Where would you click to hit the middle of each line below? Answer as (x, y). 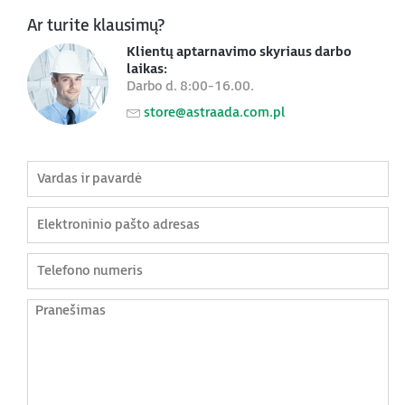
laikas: (147, 69)
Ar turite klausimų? (96, 26)
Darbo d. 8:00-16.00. (190, 86)
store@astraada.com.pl (214, 113)
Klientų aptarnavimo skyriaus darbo (239, 52)
